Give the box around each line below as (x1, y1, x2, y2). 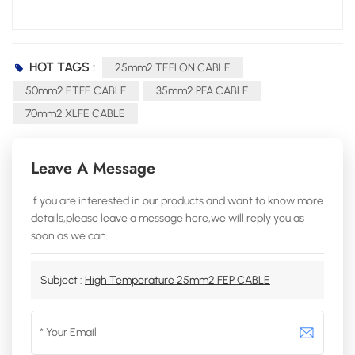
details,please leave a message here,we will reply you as (31, 211, 304, 225)
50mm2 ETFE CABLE (25, 84, 127, 98)
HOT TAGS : (29, 59, 95, 74)
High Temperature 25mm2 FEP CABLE (85, 273, 270, 287)
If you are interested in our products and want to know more (31, 193, 323, 208)
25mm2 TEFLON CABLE (114, 60, 231, 74)
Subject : (40, 273, 85, 287)
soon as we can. (31, 228, 109, 242)
